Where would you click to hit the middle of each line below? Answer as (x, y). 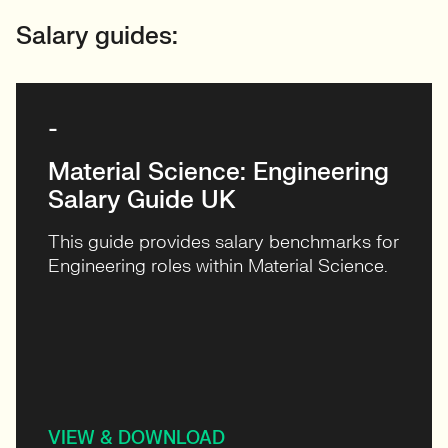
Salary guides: (97, 36)
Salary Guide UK (142, 200)
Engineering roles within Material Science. (218, 266)
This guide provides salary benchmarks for (223, 242)
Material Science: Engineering (218, 172)
